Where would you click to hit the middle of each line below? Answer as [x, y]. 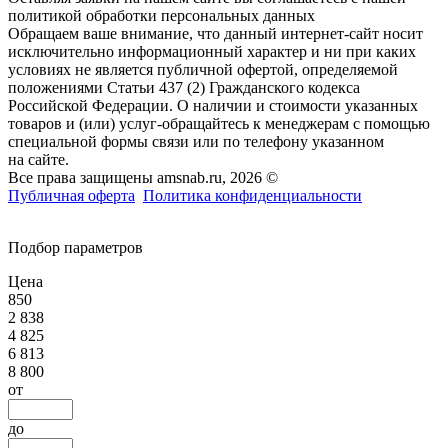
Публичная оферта [71, 195]
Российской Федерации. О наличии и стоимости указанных [213, 105]
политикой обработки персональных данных [161, 15]
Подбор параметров [75, 247]
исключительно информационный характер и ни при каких [212, 51]
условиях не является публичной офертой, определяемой [203, 69]
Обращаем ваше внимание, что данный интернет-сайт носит [215, 33]
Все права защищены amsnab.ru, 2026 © [143, 177]
